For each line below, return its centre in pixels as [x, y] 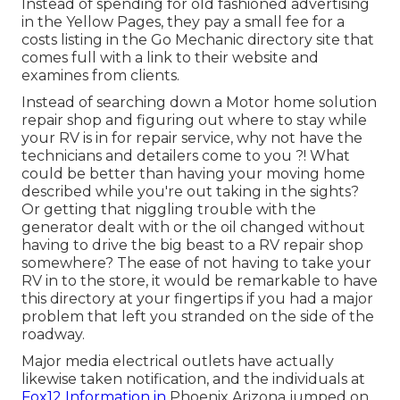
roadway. [53, 335]
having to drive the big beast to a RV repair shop [192, 246]
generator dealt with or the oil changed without [193, 228]
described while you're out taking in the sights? [190, 192]
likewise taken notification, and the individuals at [193, 379]
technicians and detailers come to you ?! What [186, 156]
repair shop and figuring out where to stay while [194, 121]
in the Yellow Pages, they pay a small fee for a [183, 22]
